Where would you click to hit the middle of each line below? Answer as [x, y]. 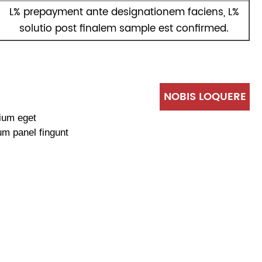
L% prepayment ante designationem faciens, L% [124, 12]
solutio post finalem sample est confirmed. [124, 28]
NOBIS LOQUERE [205, 96]
